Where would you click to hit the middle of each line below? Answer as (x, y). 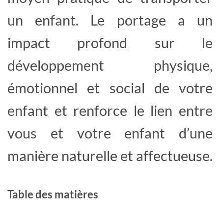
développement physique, (110, 65)
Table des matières (53, 194)
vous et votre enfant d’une (110, 133)
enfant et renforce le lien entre (110, 110)
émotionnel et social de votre (110, 87)
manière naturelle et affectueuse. (110, 155)
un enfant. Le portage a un (110, 20)
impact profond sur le (110, 42)
